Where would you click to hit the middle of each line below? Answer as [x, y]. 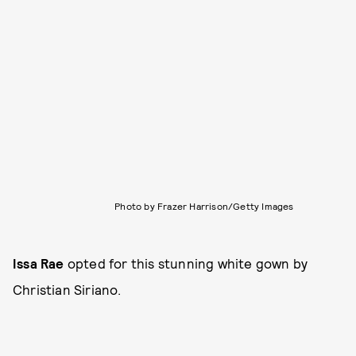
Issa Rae [40, 263]
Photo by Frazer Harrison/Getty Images [204, 205]
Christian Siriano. [67, 289]
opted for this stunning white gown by [188, 263]
